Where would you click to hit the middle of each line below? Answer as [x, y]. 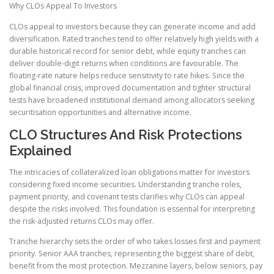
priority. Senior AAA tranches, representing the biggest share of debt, [132, 253]
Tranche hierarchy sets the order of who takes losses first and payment [135, 241]
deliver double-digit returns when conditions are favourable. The [124, 63]
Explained [40, 150]
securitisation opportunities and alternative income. [100, 112]
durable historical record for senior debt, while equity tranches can [128, 51]
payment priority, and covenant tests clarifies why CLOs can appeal [127, 196]
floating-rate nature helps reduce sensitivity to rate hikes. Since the [127, 75]
